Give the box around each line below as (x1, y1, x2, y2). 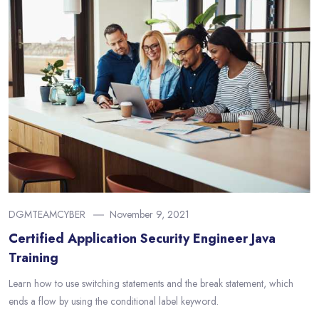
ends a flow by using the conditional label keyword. (9, 294, 219, 309)
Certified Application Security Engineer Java (9, 229, 276, 249)
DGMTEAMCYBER (9, 207, 85, 222)
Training (9, 249, 58, 268)
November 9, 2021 (110, 207, 189, 222)
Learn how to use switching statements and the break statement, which (9, 276, 293, 291)
